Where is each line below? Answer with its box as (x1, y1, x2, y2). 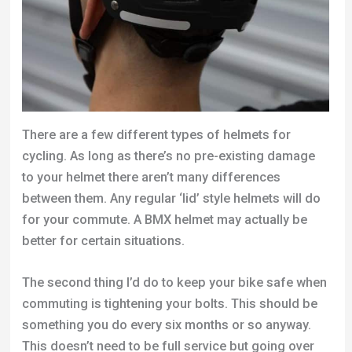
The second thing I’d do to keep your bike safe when (21, 275, 327, 291)
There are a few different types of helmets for (21, 127, 291, 143)
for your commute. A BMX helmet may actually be (21, 212, 307, 228)
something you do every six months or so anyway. (21, 317, 311, 333)
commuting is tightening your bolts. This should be (21, 296, 317, 312)
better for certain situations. (21, 233, 185, 249)
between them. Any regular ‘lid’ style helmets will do (21, 191, 321, 207)
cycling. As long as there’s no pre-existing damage (21, 148, 315, 164)
